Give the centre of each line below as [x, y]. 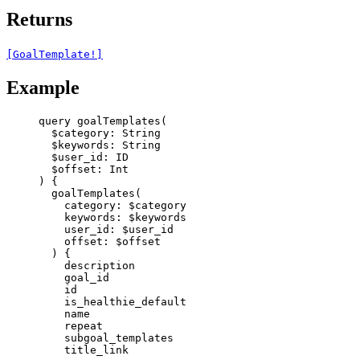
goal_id [87, 278]
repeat [84, 326]
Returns [39, 20]
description [100, 266]
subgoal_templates [119, 338]
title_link [96, 350]
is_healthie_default [125, 302]
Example [43, 88]
